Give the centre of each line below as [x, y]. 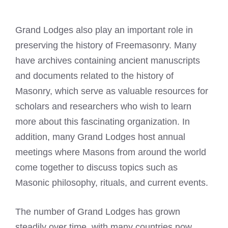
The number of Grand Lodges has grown [98, 212]
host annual [160, 137]
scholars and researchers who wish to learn [103, 107]
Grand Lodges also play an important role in [104, 30]
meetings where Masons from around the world [111, 152]
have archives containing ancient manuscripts [108, 61]
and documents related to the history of [94, 76]
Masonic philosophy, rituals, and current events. [112, 183]
